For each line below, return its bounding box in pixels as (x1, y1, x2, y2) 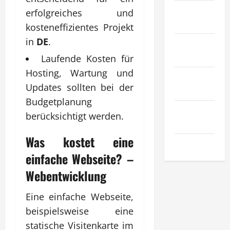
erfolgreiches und (26, 6, 133, 19)
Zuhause (174, 137, 202, 150)
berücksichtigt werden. (26, 109, 124, 122)
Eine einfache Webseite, (26, 190, 133, 203)
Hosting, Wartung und (26, 66, 133, 79)
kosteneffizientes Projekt (26, 21, 133, 33)
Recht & (174, 4, 201, 16)
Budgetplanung (26, 95, 92, 108)
